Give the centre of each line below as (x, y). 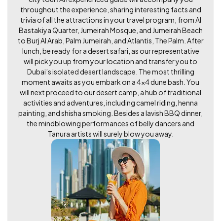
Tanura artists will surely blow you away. (110, 133)
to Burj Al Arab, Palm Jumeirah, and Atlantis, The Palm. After (110, 40)
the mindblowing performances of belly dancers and (110, 123)
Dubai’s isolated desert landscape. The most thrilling (110, 71)
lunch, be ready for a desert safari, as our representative (110, 51)
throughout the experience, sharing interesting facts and (110, 9)
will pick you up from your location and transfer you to (110, 61)
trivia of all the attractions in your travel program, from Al (110, 19)
